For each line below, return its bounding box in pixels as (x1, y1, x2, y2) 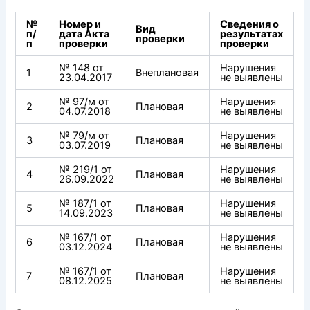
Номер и (59, 18, 102, 31)
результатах (220, 28, 284, 41)
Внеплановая (136, 66, 199, 80)
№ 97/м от (59, 95, 110, 109)
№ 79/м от (59, 129, 110, 143)
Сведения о (220, 18, 280, 31)
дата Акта (59, 28, 110, 41)
